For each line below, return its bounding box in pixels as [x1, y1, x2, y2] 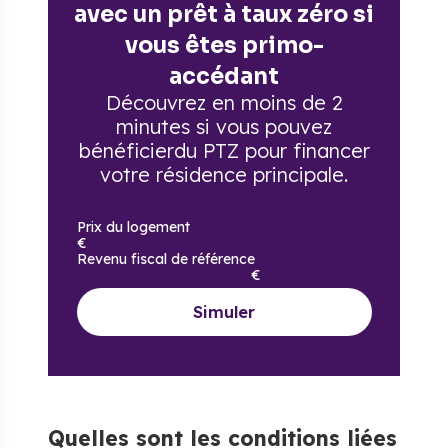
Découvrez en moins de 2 [105, 90, 343, 115]
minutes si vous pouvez [116, 114, 332, 139]
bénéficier [78, 138, 174, 163]
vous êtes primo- [124, 31, 324, 59]
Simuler [193, 302, 255, 322]
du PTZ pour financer [173, 138, 370, 163]
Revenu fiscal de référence [76, 250, 255, 268]
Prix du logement [76, 218, 190, 236]
